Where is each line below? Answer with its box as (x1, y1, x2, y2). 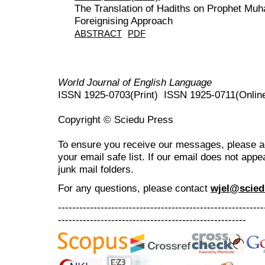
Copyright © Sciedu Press (58, 113, 173, 125)
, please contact (137, 182, 208, 194)
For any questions (58, 182, 137, 194)
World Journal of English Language (58, 76, 212, 88)
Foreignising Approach (75, 14, 173, 27)
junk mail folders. (58, 163, 134, 175)
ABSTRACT (75, 28, 122, 38)
